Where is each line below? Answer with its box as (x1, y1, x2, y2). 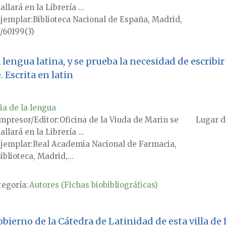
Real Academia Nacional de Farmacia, (32, 139, 177, 149)
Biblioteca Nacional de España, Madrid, (32, 15, 182, 25)
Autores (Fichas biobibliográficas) (29, 180, 158, 190)
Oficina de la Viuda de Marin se (59, 115, 179, 125)
